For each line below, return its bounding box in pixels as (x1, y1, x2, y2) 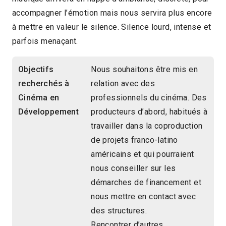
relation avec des (91, 79, 155, 89)
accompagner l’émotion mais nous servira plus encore (12, 8, 212, 18)
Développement (18, 107, 79, 117)
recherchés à (18, 79, 70, 89)
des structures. (91, 206, 147, 216)
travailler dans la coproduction (91, 121, 203, 131)
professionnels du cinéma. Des (91, 93, 207, 103)
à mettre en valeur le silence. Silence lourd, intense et (12, 22, 211, 32)
